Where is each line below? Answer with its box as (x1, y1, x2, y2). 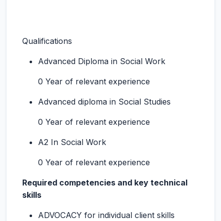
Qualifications (22, 36, 72, 46)
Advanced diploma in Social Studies (38, 97, 171, 107)
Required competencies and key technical (22, 178, 187, 187)
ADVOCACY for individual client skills (38, 210, 175, 220)
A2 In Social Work (38, 137, 106, 147)
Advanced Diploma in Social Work (38, 56, 165, 66)
